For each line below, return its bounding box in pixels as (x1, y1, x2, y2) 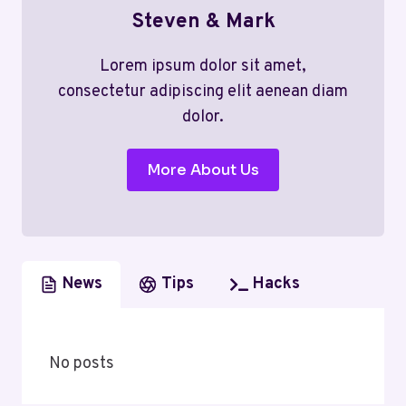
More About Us (147, 159, 259, 179)
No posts (49, 353, 114, 374)
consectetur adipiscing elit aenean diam (58, 81, 348, 102)
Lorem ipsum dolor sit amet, (100, 55, 306, 77)
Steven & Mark (130, 8, 275, 35)
